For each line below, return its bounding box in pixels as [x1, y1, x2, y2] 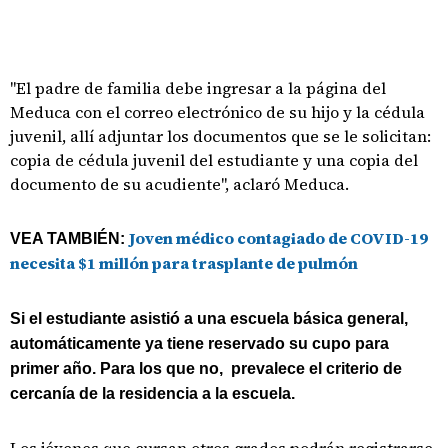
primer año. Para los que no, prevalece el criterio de [10, 360, 402, 377]
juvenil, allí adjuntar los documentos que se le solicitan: [10, 125, 431, 147]
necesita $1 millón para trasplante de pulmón [10, 252, 358, 274]
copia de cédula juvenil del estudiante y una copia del [10, 149, 418, 171]
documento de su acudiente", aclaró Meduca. [10, 173, 349, 195]
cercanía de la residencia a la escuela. [10, 385, 295, 402]
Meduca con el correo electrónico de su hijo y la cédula [10, 101, 425, 123]
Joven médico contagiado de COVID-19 [129, 227, 428, 249]
